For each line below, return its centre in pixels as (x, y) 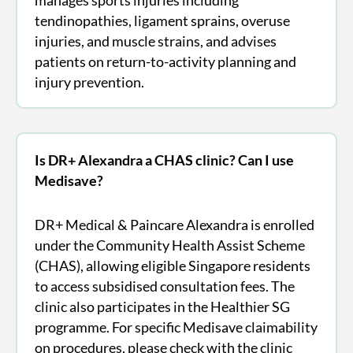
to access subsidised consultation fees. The (164, 286)
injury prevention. (89, 82)
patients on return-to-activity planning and (165, 61)
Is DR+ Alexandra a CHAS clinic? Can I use (164, 160)
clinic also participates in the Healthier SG (162, 306)
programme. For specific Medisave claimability (176, 327)
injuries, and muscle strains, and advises (155, 41)
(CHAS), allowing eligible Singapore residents (172, 265)
